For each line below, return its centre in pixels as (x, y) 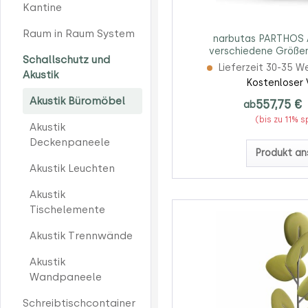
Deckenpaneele (70, 142)
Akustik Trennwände (81, 236)
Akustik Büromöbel (77, 101)
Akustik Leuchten (72, 168)
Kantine (42, 8)
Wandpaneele (66, 277)
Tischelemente (67, 210)
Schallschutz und (66, 60)
